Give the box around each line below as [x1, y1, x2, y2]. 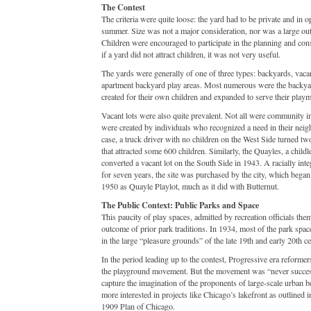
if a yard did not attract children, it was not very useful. [101, 49, 280, 60]
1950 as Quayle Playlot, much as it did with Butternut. [101, 180, 279, 192]
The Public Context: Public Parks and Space [101, 199, 259, 211]
